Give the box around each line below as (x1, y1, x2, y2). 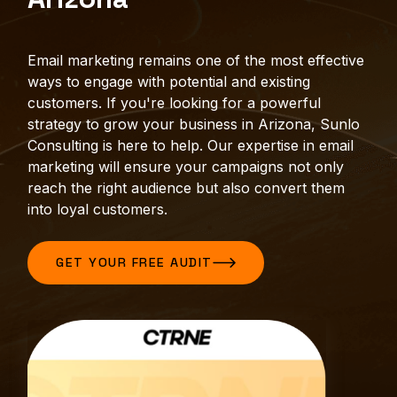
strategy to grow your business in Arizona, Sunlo (27, 115, 360, 133)
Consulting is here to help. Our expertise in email (27, 136, 354, 154)
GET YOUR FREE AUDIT (56, 254, 213, 270)
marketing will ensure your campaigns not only (27, 158, 344, 175)
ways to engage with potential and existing (27, 73, 310, 90)
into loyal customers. (27, 200, 167, 218)
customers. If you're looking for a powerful (27, 94, 321, 112)
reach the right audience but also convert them (27, 179, 345, 197)
